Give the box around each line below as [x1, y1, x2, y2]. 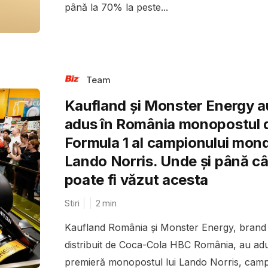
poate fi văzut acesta [64, 170, 209, 188]
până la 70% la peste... [64, 1, 168, 14]
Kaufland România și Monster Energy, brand [64, 221, 266, 233]
